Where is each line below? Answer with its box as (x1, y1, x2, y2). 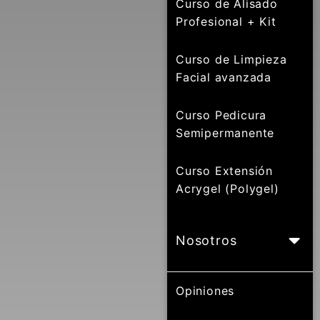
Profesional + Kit (176, 14, 276, 29)
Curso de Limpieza (176, 52, 287, 66)
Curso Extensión (176, 164, 274, 178)
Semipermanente (176, 126, 275, 140)
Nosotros (176, 233, 237, 248)
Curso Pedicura (176, 108, 267, 122)
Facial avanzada (176, 70, 272, 84)
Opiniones (176, 284, 235, 298)
